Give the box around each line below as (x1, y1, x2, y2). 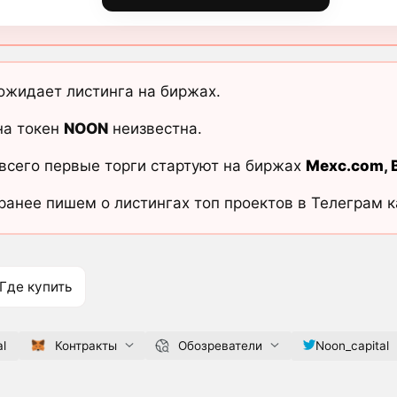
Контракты (54, 338, 117, 353)
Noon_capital (315, 338, 389, 353)
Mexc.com (305, 157, 384, 175)
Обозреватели (177, 338, 262, 353)
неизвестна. (107, 120, 202, 138)
